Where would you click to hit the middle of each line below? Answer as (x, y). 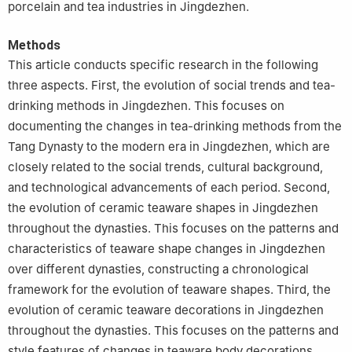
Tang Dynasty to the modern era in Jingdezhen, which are (169, 147)
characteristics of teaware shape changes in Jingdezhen (167, 249)
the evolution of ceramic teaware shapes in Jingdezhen (163, 208)
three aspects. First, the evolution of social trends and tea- (172, 86)
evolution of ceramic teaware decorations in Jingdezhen (166, 310)
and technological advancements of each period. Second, (169, 188)
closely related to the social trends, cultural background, (165, 167)
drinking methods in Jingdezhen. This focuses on (146, 106)
